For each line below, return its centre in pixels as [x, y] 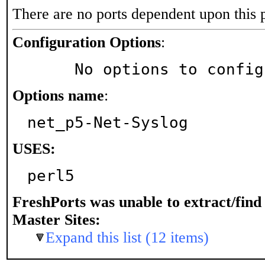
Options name [58, 96]
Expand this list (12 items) [127, 237]
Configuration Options [87, 42]
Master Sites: [56, 220]
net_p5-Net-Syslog [108, 122]
